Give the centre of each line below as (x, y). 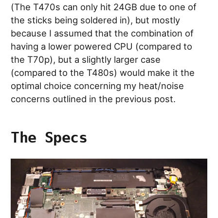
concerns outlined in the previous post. (93, 99)
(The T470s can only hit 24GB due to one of (104, 7)
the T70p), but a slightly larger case (86, 59)
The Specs (49, 137)
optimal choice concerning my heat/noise (98, 85)
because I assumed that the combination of (102, 33)
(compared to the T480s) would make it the (103, 72)
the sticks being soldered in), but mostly (96, 20)
